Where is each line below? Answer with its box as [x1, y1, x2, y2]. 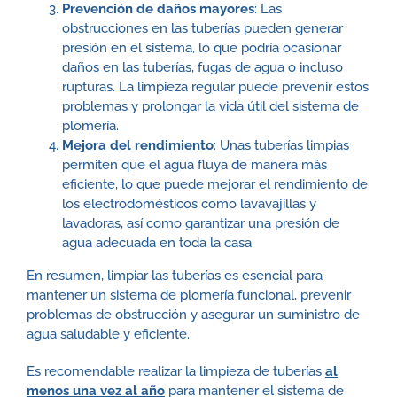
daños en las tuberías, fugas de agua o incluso [61, 59, 343, 76]
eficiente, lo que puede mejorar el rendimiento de [61, 176, 368, 193]
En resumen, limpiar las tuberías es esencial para [26, 268, 323, 284]
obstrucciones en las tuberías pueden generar [61, 20, 343, 37]
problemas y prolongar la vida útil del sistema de [61, 98, 359, 115]
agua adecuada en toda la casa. [61, 235, 254, 252]
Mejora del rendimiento [61, 137, 214, 154]
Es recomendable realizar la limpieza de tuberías [26, 363, 325, 380]
